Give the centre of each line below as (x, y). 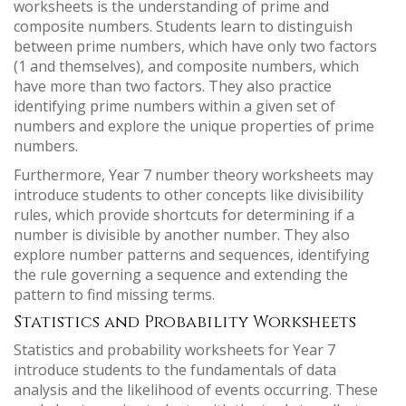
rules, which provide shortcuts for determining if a (184, 215)
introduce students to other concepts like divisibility (188, 195)
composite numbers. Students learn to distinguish (183, 26)
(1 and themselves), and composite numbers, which (186, 66)
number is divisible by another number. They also (182, 235)
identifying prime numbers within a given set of (174, 106)
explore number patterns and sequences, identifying (192, 255)
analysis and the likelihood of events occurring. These (196, 390)
